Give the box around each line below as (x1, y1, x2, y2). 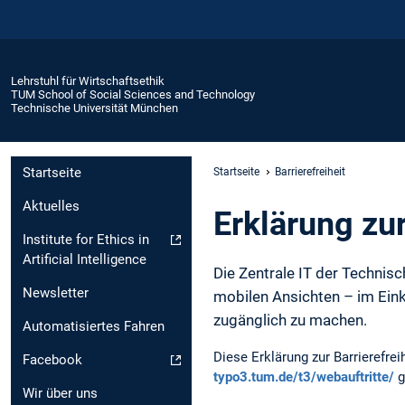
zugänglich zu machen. (213, 310, 367, 329)
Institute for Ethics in (23, 231, 149, 249)
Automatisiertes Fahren (23, 318, 165, 335)
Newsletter (23, 285, 89, 302)
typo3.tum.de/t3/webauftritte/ (213, 369, 394, 386)
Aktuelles (23, 198, 80, 215)
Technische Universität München (11, 100, 178, 115)
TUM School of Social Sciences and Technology (11, 87, 255, 101)
